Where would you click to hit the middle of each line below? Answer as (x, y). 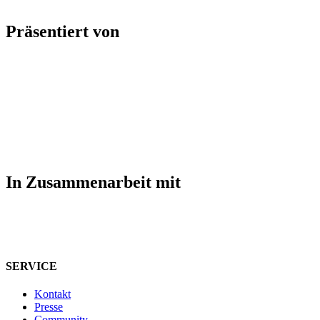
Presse (49, 307)
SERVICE (31, 266)
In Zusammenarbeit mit (93, 182)
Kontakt (52, 294)
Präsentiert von (62, 32)
